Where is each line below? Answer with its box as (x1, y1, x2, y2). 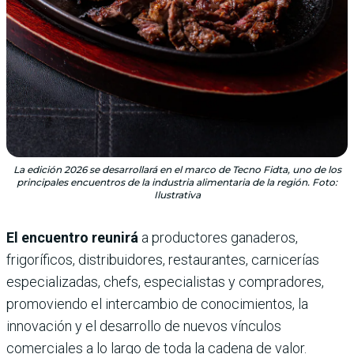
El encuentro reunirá (6, 229, 138, 247)
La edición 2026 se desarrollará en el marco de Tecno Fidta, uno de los (13, 164, 341, 176)
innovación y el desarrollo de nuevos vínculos (6, 318, 281, 335)
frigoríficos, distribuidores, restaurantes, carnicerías (6, 251, 319, 269)
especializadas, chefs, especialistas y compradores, (6, 273, 324, 291)
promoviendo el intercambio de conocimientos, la (6, 296, 308, 313)
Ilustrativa (153, 189, 201, 201)
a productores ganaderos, (138, 229, 298, 247)
